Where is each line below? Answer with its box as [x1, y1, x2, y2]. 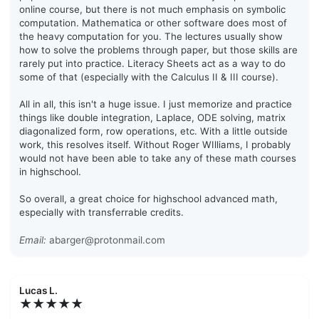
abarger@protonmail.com [46, 234, 165, 246]
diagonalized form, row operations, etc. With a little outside [19, 125, 288, 137]
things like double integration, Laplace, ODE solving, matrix [19, 112, 286, 124]
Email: [19, 234, 46, 246]
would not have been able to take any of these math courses [19, 152, 296, 164]
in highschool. [19, 166, 81, 178]
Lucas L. [19, 285, 58, 297]
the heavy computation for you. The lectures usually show [19, 31, 283, 43]
